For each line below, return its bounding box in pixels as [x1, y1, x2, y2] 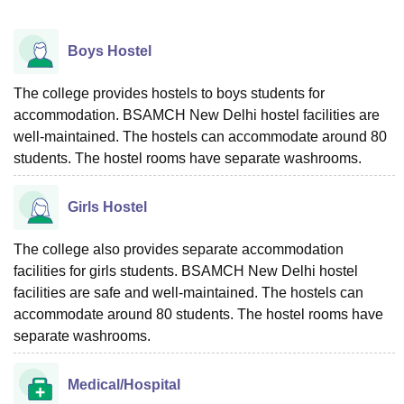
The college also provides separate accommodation [14, 241, 344, 257]
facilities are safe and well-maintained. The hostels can [14, 284, 363, 300]
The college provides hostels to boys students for [14, 85, 325, 101]
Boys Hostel [68, 42, 151, 59]
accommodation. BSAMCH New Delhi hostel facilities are [14, 106, 380, 123]
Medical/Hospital [68, 376, 180, 392]
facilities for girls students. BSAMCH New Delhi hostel [14, 262, 358, 279]
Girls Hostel [68, 198, 147, 215]
